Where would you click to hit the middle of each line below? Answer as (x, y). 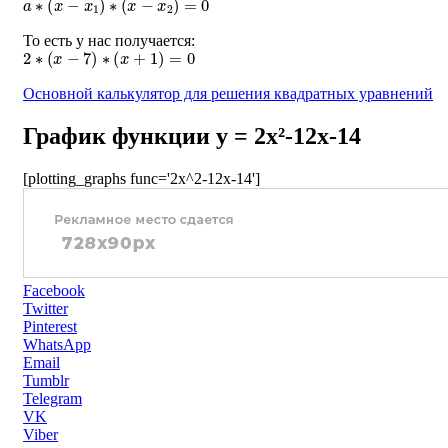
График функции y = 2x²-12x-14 (192, 135)
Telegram (52, 398)
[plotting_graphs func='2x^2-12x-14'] (141, 178)
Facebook (54, 290)
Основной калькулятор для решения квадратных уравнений (228, 93)
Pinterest (50, 326)
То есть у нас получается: (109, 40)
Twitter (45, 308)
